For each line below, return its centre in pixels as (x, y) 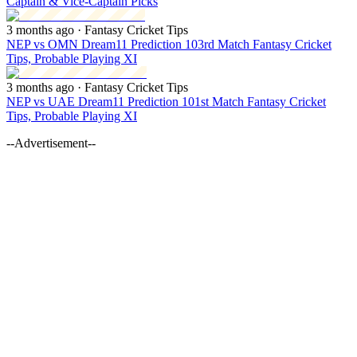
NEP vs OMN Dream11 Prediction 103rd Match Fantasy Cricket (169, 44)
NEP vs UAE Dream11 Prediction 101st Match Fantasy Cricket (166, 101)
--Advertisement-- (51, 143)
